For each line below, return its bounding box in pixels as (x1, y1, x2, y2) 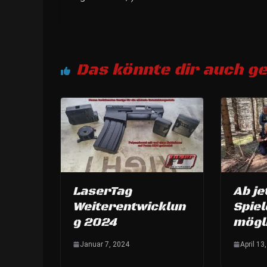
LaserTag (73, 184, 132, 200)
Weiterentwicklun (73, 200, 185, 215)
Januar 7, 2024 (80, 240, 129, 249)
